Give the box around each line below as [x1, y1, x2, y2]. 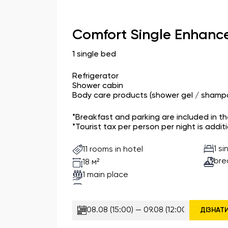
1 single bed [72, 50, 116, 59]
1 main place [82, 170, 128, 179]
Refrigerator [72, 72, 119, 80]
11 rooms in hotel [82, 145, 143, 154]
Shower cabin [72, 82, 123, 90]
